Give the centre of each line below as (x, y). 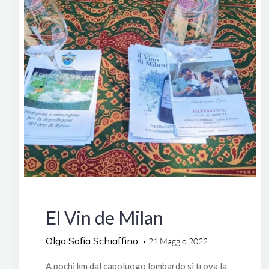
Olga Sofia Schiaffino (92, 241)
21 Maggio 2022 (178, 241)
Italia (234, 186)
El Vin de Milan (104, 218)
